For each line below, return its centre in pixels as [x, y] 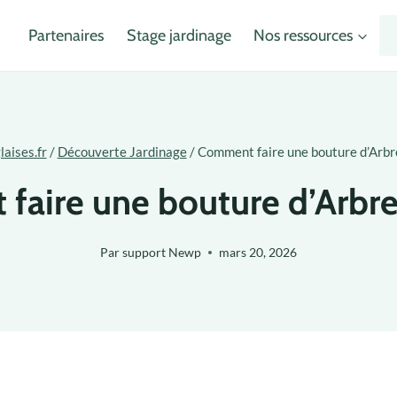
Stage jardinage [179, 35]
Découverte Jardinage [122, 152]
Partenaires [66, 35]
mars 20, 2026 [258, 252]
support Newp [162, 252]
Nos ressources [303, 35]
